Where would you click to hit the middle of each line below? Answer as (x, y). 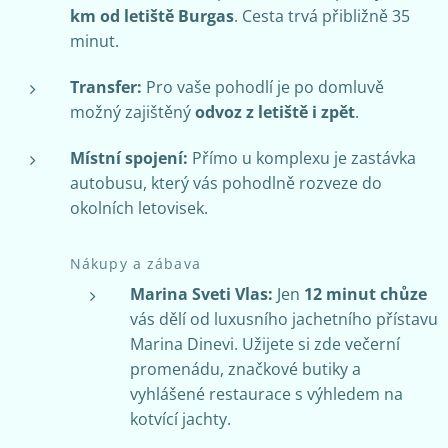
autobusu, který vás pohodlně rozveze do (226, 182)
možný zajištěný (132, 111)
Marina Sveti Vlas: (201, 293)
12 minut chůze (365, 293)
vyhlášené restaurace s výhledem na (266, 393)
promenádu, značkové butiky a (245, 368)
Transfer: (106, 86)
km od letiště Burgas (152, 15)
